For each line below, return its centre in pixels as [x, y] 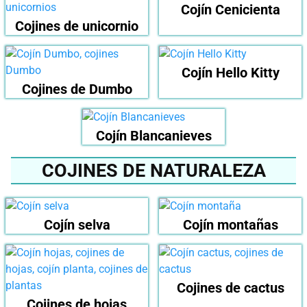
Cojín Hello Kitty [230, 73]
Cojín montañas [230, 225]
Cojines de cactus [230, 288]
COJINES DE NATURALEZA [153, 171]
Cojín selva [77, 225]
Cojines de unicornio [77, 26]
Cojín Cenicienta [230, 10]
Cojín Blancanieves [153, 136]
